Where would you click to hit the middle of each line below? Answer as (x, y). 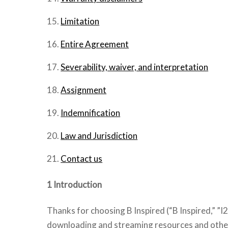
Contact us (82, 158)
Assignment (84, 90)
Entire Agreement (95, 44)
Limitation (80, 21)
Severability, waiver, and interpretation (135, 67)
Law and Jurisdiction (99, 135)
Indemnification (91, 112)
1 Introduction (74, 185)
